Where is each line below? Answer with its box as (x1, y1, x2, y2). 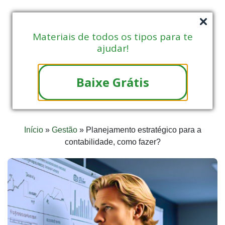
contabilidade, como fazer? (64, 137, 161, 146)
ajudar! (96, 42, 129, 55)
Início (24, 125, 43, 134)
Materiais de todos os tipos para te (32, 30, 193, 43)
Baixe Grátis (76, 73, 149, 90)
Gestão (51, 125, 77, 134)
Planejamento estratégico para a (85, 125, 201, 134)
